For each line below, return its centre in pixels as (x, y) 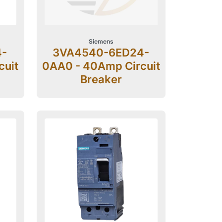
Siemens (101, 41)
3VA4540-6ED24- (101, 52)
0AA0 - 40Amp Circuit (101, 66)
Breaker (101, 79)
